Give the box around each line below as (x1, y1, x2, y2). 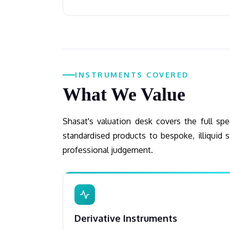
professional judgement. (63, 145, 153, 155)
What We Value (63, 84, 185, 105)
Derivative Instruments (74, 213, 177, 224)
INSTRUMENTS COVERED (75, 70, 189, 79)
